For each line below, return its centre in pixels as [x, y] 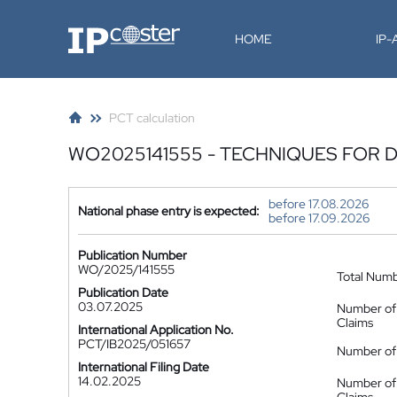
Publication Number [132, 255]
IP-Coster [94, 31]
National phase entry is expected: [169, 211]
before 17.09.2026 [319, 218]
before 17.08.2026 [319, 204]
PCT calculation [152, 118]
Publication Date [123, 292]
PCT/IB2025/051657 [134, 344]
